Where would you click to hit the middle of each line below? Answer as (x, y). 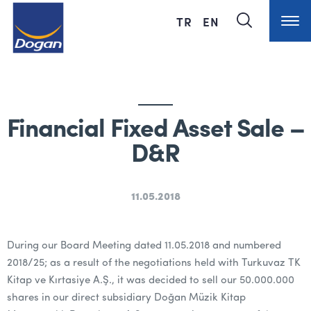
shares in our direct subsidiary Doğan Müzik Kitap (126, 298)
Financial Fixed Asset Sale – (155, 131)
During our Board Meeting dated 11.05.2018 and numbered (144, 246)
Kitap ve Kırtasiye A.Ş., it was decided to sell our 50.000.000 (151, 281)
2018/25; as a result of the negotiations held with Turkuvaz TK (154, 263)
